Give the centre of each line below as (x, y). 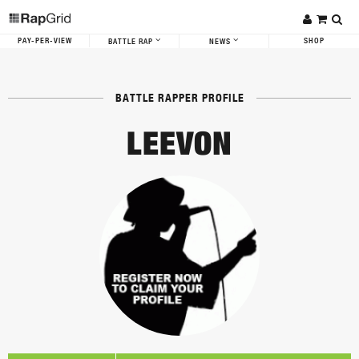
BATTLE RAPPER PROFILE (179, 98)
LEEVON (179, 143)
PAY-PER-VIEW (44, 41)
